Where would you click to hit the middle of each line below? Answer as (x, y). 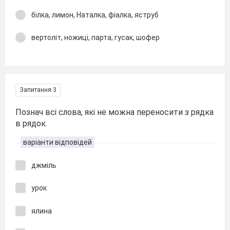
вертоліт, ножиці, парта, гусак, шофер (95, 37)
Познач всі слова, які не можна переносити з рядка (114, 112)
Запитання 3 (38, 90)
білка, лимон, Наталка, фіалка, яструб (95, 15)
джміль (44, 165)
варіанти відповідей (57, 142)
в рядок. (31, 123)
